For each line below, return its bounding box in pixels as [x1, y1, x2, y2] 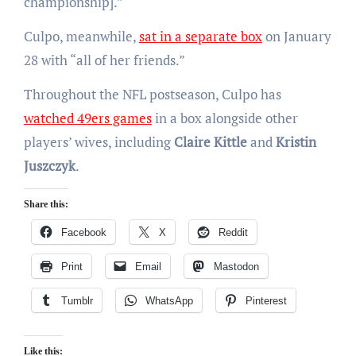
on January [261, 27, 331, 46]
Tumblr [60, 295, 93, 308]
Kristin [275, 133, 316, 152]
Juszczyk [23, 157, 75, 176]
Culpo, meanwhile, [23, 27, 139, 46]
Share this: [23, 199, 68, 211]
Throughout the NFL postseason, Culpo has [23, 85, 281, 104]
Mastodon [213, 261, 259, 273]
